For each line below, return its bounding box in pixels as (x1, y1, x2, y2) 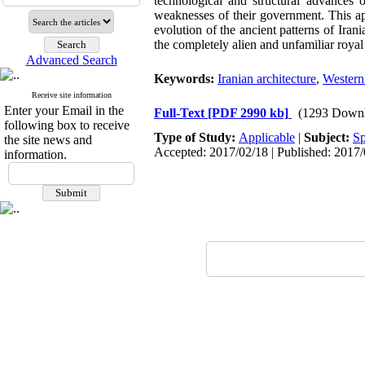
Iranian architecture (218, 72, 316, 86)
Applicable (239, 130, 295, 144)
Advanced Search (25, 53, 117, 67)
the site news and (4, 133, 92, 147)
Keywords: (154, 72, 218, 86)
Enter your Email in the (4, 103, 124, 117)
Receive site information (31, 90, 112, 99)
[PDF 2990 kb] (208, 106, 288, 120)
